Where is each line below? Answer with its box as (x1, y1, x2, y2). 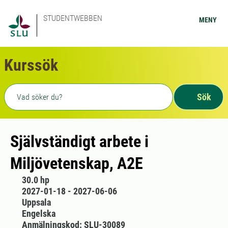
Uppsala (21, 197, 51, 208)
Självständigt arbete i (10, 132, 149, 151)
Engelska (21, 208, 55, 219)
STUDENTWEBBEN (43, 13, 102, 23)
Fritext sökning (4, 84, 65, 95)
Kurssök (4, 55, 58, 75)
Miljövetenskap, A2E (10, 154, 143, 173)
